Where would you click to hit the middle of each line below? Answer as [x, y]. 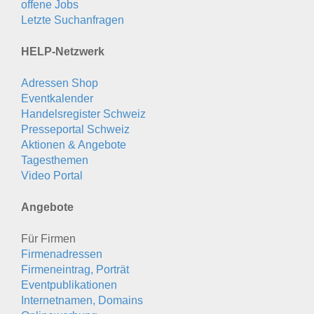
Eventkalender [57, 98]
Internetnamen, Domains [82, 300]
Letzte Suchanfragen [73, 20]
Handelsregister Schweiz [83, 114]
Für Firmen [48, 238]
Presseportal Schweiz [75, 129]
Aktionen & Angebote [74, 144]
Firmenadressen [62, 254]
